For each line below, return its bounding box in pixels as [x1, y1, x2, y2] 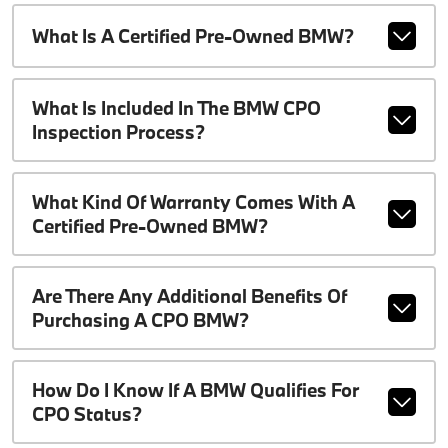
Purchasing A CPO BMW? [31, 308, 249, 332]
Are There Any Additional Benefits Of [31, 284, 347, 308]
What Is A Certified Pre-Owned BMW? [31, 24, 354, 48]
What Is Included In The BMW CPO [31, 96, 321, 120]
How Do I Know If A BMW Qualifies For [31, 378, 359, 402]
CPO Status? [31, 402, 142, 426]
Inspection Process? [31, 120, 205, 144]
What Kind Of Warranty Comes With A [31, 190, 355, 214]
